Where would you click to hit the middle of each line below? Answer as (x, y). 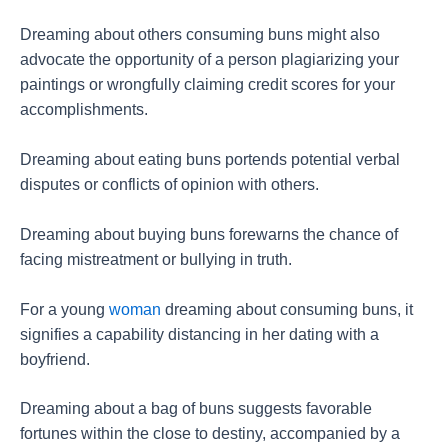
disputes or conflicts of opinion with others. (169, 185)
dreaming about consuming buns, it (287, 309)
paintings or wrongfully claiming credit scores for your (207, 85)
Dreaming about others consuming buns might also (200, 35)
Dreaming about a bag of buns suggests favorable (196, 409)
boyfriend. (55, 359)
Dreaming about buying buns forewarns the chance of (209, 234)
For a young (64, 309)
